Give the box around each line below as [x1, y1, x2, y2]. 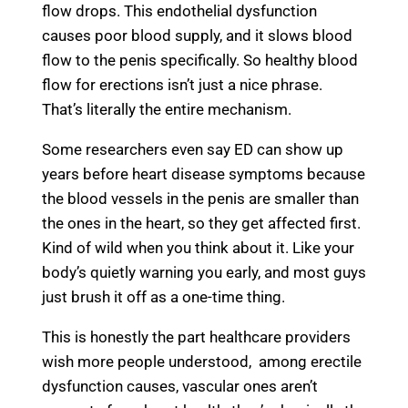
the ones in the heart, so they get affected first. [42, 214, 361, 233]
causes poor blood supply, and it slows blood [42, 26, 352, 46]
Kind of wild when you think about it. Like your [42, 239, 354, 258]
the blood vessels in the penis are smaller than [42, 189, 359, 209]
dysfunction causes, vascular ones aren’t [42, 377, 318, 396]
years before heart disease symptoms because [42, 165, 365, 184]
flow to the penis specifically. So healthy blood [42, 51, 358, 70]
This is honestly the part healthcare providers [42, 328, 351, 347]
